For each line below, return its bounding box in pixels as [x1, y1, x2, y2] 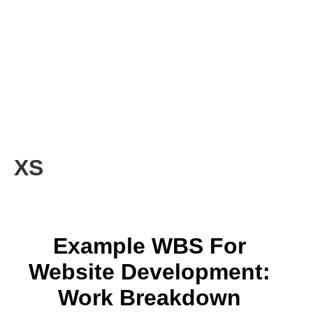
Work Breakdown [58, 284, 241, 310]
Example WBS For [53, 233, 246, 259]
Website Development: [29, 259, 270, 284]
